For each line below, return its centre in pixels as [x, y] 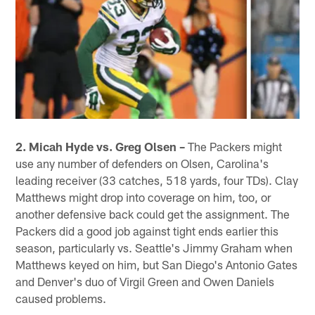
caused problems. [61, 298]
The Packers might [234, 146]
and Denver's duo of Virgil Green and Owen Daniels [145, 281]
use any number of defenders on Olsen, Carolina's [142, 163]
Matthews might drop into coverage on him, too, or [143, 197]
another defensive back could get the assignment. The [153, 213]
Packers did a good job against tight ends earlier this [147, 230]
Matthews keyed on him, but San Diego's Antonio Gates [157, 264]
